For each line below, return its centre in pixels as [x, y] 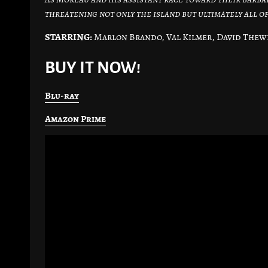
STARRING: [69, 37]
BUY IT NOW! [93, 68]
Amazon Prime [75, 119]
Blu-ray [62, 96]
